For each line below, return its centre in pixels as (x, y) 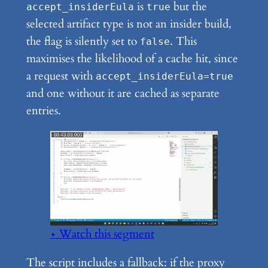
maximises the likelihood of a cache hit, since (132, 58)
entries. (43, 110)
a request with (61, 76)
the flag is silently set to (83, 41)
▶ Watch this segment (102, 234)
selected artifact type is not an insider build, (129, 24)
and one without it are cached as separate (123, 93)
